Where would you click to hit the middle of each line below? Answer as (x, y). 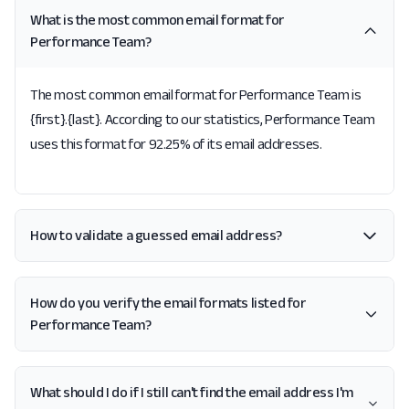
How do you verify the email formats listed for (168, 303)
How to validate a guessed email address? (156, 235)
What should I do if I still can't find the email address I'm (192, 392)
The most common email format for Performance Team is (196, 94)
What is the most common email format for (157, 20)
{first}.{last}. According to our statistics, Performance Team (203, 119)
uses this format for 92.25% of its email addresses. (176, 144)
